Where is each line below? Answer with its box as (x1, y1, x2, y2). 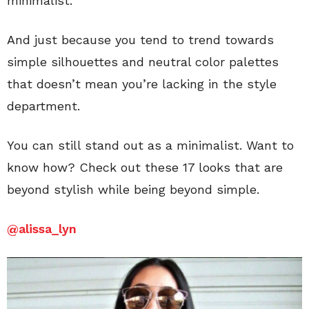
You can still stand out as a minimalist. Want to (7, 138, 294, 153)
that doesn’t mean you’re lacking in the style (7, 77, 277, 92)
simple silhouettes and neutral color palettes (7, 54, 279, 70)
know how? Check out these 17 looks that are (7, 160, 283, 175)
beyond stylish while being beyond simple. (7, 182, 259, 197)
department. (7, 99, 80, 114)
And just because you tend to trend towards (7, 32, 274, 48)
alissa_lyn (19, 221, 77, 237)
